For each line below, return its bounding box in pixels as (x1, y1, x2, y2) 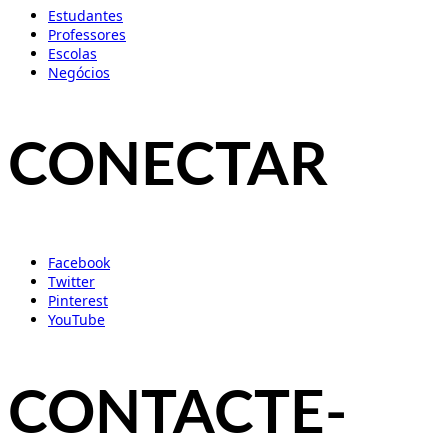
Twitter (48, 272, 95, 292)
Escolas (48, 43, 97, 63)
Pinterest (48, 291, 108, 311)
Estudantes (48, 5, 123, 25)
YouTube (48, 310, 105, 330)
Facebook (48, 253, 110, 273)
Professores (48, 24, 126, 44)
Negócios (48, 62, 110, 82)
